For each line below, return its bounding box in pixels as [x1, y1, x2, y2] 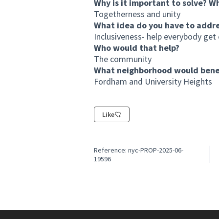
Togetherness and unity [94, 8, 180, 20]
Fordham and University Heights [94, 76, 212, 87]
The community [94, 53, 152, 65]
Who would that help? [94, 42, 179, 53]
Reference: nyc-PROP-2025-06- [94, 146, 183, 154]
